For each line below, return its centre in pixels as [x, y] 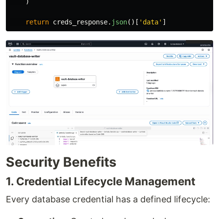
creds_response [80, 22]
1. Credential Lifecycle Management [101, 181]
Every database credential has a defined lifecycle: [108, 199]
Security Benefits [61, 162]
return [37, 22]
